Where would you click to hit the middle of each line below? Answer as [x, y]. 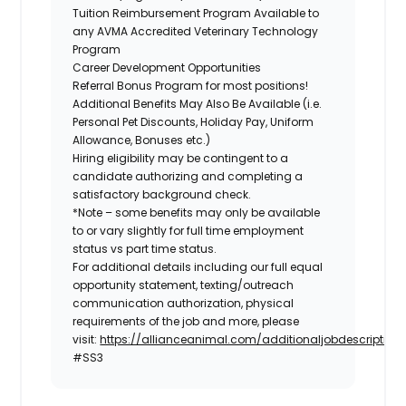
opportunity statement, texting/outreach [184, 285]
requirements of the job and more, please [186, 321]
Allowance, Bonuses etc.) [143, 140]
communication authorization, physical [184, 303]
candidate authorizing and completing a [188, 176]
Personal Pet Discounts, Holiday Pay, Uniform [193, 121]
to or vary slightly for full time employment [188, 230]
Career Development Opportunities [169, 67]
